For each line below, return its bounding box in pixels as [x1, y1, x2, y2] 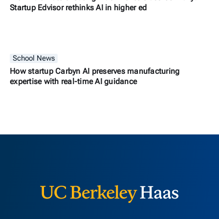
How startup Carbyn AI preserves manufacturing [10, 66, 180, 76]
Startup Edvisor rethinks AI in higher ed [10, 3, 147, 12]
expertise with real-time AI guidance [10, 77, 137, 86]
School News [13, 54, 55, 63]
